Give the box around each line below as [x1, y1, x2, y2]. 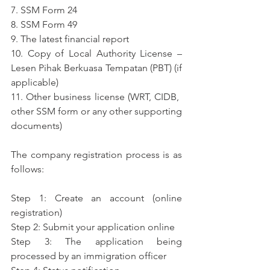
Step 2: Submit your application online [11, 221, 175, 233]
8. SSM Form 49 [11, 19, 77, 31]
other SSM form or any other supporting [11, 105, 182, 118]
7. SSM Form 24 [11, 4, 77, 16]
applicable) [11, 77, 58, 89]
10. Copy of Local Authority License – [11, 48, 182, 60]
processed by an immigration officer [11, 250, 166, 262]
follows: [11, 163, 44, 175]
